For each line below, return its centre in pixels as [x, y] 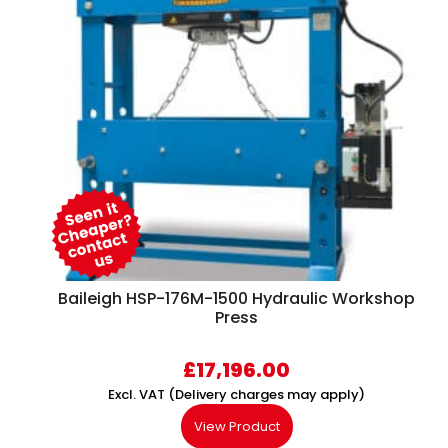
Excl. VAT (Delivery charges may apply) [236, 395]
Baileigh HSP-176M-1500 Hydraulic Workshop [236, 299]
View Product [236, 427]
